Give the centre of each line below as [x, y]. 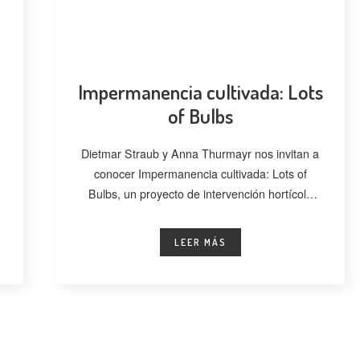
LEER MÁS [200, 242]
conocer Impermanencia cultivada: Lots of [200, 173]
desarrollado [200, 213]
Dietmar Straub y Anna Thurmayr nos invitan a [200, 153]
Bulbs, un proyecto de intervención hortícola [200, 193]
